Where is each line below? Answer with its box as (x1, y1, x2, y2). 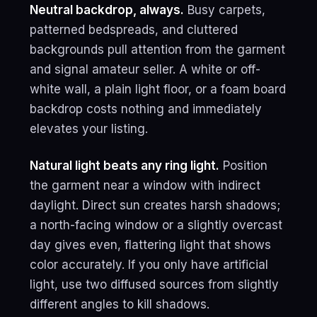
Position (219, 158, 267, 173)
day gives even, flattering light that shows (30, 238, 271, 252)
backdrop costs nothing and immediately (30, 102, 262, 116)
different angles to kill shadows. (30, 297, 209, 311)
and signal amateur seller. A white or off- (30, 62, 260, 76)
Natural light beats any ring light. (30, 158, 219, 173)
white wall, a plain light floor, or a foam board (30, 82, 286, 96)
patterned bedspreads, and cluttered (30, 23, 238, 37)
